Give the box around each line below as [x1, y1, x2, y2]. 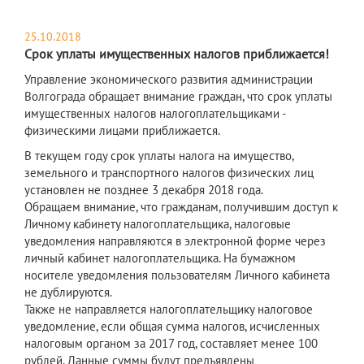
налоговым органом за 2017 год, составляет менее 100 [24, 336, 318, 352]
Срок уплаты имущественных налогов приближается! [24, 45, 329, 63]
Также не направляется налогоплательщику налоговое [24, 301, 313, 318]
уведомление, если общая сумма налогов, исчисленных [24, 318, 320, 335]
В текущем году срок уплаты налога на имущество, [24, 148, 293, 164]
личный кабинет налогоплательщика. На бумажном [24, 250, 296, 266]
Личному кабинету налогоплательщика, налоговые [24, 216, 291, 232]
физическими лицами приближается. [24, 123, 220, 139]
